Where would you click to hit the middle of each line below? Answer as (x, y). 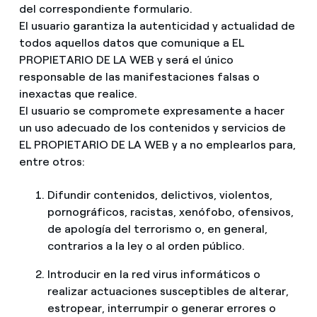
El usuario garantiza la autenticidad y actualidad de (157, 25)
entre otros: (52, 161)
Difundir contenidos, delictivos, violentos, (160, 195)
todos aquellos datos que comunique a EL (131, 42)
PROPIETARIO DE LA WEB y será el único (126, 59)
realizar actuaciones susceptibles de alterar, (168, 292)
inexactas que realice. (78, 93)
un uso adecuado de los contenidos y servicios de (152, 127)
